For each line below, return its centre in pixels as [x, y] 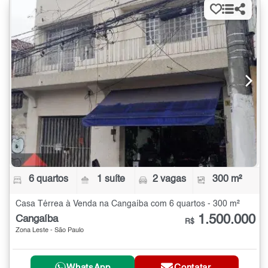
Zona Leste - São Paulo [50, 230]
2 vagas [169, 179]
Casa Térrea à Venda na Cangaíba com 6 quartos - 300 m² [128, 204]
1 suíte [111, 179]
